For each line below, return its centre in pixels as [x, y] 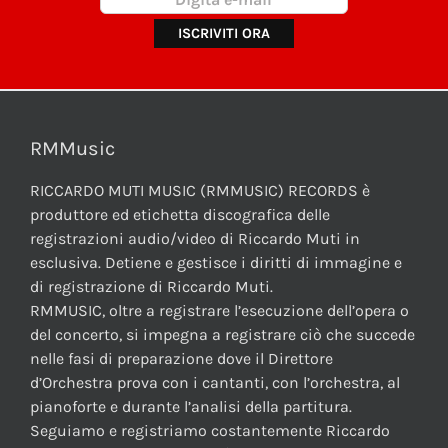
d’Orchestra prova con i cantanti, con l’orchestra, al [215, 383]
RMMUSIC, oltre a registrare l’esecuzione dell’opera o [219, 311]
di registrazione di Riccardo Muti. [151, 287]
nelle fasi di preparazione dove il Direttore [181, 359]
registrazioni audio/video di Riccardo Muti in [195, 239]
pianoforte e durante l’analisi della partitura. [191, 407]
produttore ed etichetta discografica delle [180, 215]
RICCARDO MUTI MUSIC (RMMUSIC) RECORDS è [200, 191]
